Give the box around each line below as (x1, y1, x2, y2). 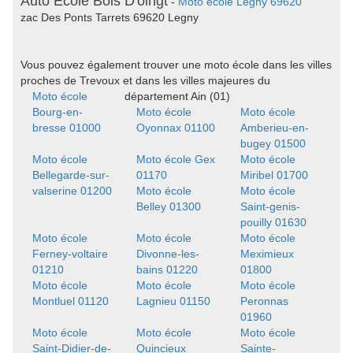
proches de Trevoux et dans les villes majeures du (20, 74, 270, 87)
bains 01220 (136, 263, 198, 276)
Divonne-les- (136, 247, 199, 260)
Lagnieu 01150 (136, 295, 210, 307)
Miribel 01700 (240, 169, 308, 181)
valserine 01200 (32, 184, 112, 197)
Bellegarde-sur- (32, 169, 110, 181)
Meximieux (240, 247, 294, 260)
